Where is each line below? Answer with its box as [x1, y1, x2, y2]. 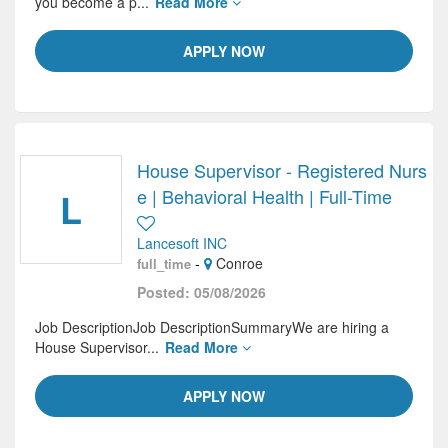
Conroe [212, 253, 263, 273]
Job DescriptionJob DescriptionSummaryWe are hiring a [35, 317, 389, 337]
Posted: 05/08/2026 [137, 282, 266, 302]
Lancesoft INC [137, 233, 227, 253]
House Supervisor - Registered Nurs [137, 157, 427, 183]
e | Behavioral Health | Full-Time [137, 183, 392, 209]
